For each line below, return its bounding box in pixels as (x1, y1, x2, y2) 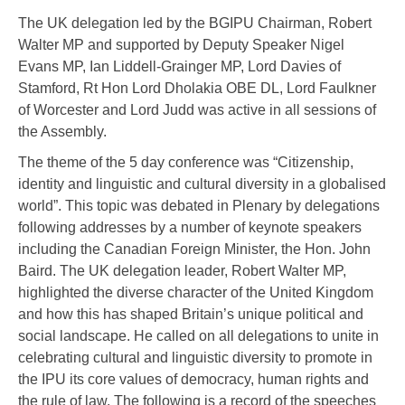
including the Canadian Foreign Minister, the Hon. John (18, 241, 371, 258)
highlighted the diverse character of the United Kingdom (18, 285, 373, 301)
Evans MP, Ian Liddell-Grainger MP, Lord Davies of (18, 59, 341, 75)
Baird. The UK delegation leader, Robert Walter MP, (18, 263, 346, 279)
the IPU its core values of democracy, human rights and (18, 372, 369, 388)
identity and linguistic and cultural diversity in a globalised (18, 176, 386, 193)
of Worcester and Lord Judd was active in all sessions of (18, 102, 376, 118)
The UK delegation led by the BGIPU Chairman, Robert (18, 15, 372, 32)
